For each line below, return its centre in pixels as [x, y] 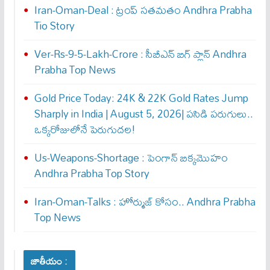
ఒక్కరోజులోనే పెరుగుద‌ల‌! [85, 130]
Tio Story [54, 26]
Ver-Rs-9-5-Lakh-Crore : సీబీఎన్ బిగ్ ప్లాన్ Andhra [140, 54]
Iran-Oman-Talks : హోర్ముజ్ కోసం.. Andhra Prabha [145, 202]
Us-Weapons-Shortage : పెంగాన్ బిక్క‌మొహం [131, 158]
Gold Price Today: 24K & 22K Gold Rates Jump [141, 98]
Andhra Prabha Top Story [92, 174]
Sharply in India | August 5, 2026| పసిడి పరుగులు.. [143, 114]
